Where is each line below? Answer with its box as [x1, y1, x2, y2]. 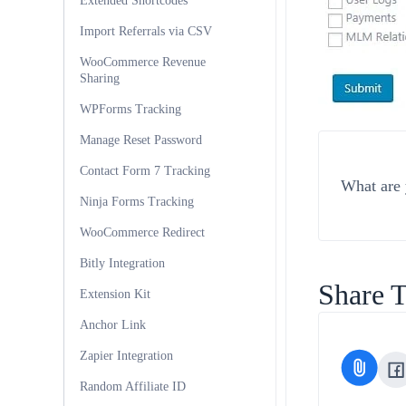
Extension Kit [80, 287, 150, 301]
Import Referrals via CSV [80, 24, 212, 38]
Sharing [80, 72, 120, 85]
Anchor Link [80, 318, 146, 332]
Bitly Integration [80, 256, 165, 270]
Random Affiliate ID [80, 380, 186, 393]
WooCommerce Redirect [80, 226, 205, 239]
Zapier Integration [80, 349, 173, 362]
